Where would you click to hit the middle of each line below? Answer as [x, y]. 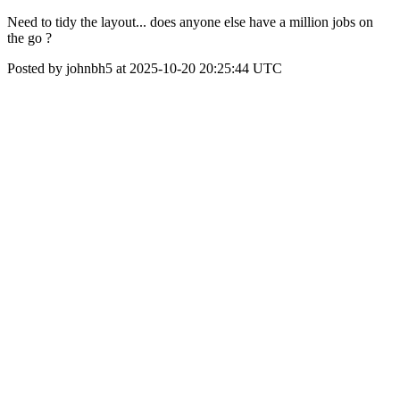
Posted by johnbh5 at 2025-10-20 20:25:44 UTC [145, 68]
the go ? [29, 38]
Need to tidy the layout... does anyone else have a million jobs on [190, 22]
